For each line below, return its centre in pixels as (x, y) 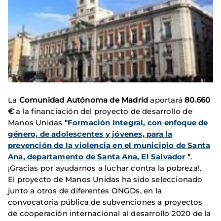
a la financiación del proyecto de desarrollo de (103, 111)
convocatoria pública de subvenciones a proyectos (105, 202)
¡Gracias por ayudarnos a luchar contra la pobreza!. (105, 168)
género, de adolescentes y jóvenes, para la (90, 134)
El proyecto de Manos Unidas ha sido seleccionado (105, 180)
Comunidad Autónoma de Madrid (84, 100)
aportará (166, 100)
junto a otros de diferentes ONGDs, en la (85, 191)
